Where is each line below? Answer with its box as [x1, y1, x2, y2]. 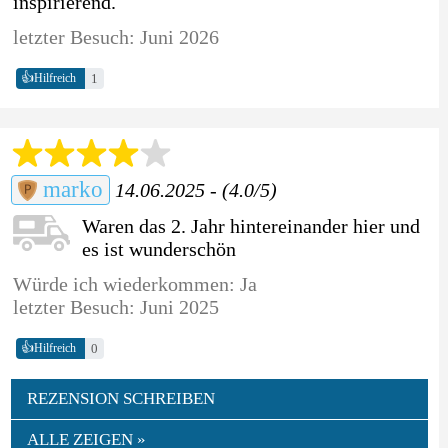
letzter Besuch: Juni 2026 [12, 25, 219, 48]
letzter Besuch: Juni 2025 [12, 295, 219, 318]
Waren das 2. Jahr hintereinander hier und [81, 214, 420, 237]
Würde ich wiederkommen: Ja [12, 272, 257, 295]
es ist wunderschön [81, 237, 236, 260]
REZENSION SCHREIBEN [26, 388, 215, 408]
